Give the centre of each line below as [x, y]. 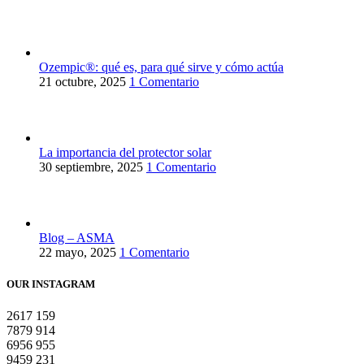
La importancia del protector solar [125, 153]
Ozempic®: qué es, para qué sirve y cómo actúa [161, 67]
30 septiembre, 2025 [91, 167]
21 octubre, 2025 [82, 82]
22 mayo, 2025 [78, 253]
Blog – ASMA [77, 238]
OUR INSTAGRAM [51, 284]
